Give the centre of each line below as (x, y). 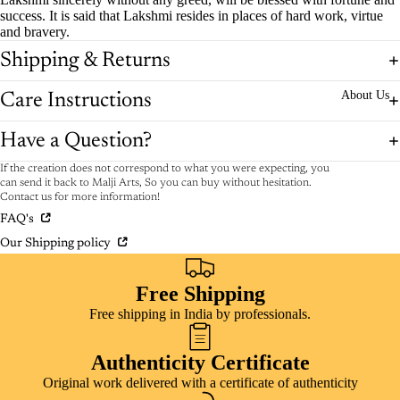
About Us (365, 95)
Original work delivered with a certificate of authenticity (200, 382)
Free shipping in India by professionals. (200, 313)
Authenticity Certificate (200, 362)
